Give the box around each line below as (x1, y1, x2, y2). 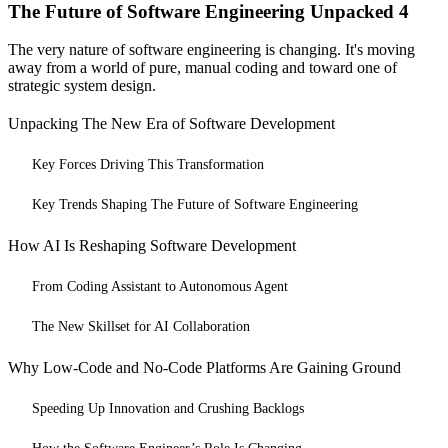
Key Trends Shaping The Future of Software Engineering (32, 196, 358, 213)
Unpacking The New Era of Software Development (8, 115, 335, 133)
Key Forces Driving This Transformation (32, 156, 264, 173)
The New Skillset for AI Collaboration (32, 318, 250, 335)
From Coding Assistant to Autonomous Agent (32, 278, 288, 295)
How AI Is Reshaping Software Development (8, 237, 296, 255)
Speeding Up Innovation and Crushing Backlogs (32, 400, 304, 417)
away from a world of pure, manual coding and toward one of (8, 59, 397, 77)
